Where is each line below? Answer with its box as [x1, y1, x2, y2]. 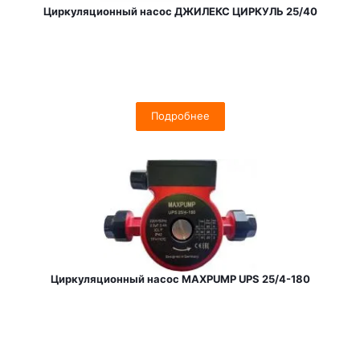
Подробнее [151, 109, 210, 122]
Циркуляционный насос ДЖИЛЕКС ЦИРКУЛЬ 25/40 [43, 5, 317, 18]
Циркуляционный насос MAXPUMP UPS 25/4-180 [51, 272, 310, 285]
